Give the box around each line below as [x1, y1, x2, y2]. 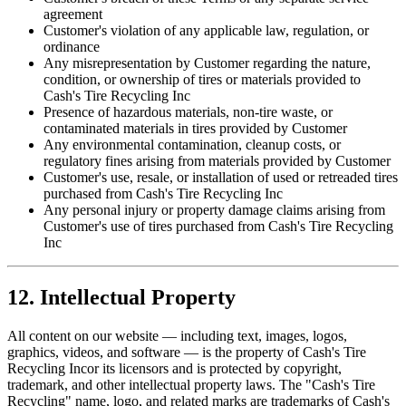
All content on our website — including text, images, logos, [7, 327, 347, 343]
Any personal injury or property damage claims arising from [43, 201, 385, 217]
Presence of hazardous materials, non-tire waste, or [43, 103, 333, 120]
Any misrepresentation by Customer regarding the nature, [43, 54, 371, 71]
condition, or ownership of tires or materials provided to [43, 71, 361, 87]
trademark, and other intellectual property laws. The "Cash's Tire [7, 376, 375, 392]
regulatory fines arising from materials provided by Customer [43, 152, 391, 169]
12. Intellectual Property [7, 285, 236, 309]
